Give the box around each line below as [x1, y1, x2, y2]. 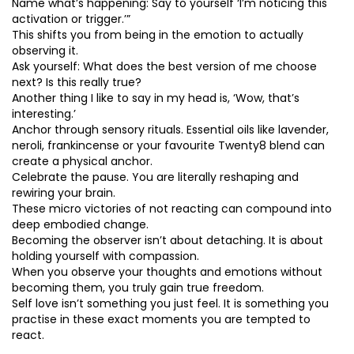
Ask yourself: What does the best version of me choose [12, 58, 317, 74]
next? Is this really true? [12, 74, 141, 90]
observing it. [12, 43, 78, 58]
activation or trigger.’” [12, 11, 130, 27]
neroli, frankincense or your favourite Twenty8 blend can [12, 137, 325, 153]
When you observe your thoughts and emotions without [12, 264, 322, 280]
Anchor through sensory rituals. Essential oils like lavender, [12, 122, 329, 137]
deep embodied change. [12, 217, 149, 232]
